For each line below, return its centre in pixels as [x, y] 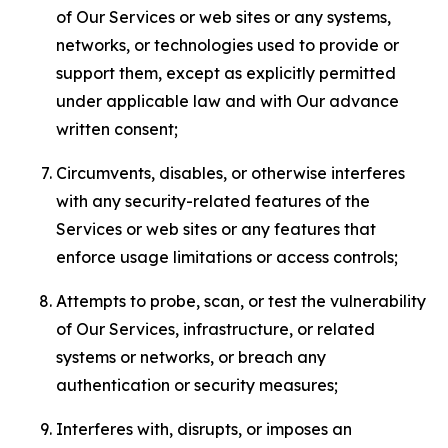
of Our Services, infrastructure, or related [215, 329]
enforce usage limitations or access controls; [227, 257]
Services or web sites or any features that [216, 229]
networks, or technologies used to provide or [227, 45]
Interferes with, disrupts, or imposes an [204, 429]
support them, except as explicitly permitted [226, 73]
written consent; [117, 129]
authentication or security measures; [197, 385]
